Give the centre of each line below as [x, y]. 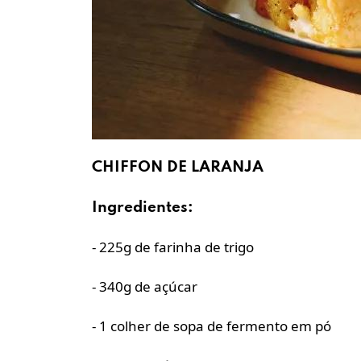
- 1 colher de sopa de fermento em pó [212, 326]
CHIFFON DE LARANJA [178, 168]
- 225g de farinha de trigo [173, 247]
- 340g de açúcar [145, 287]
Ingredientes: [143, 208]
